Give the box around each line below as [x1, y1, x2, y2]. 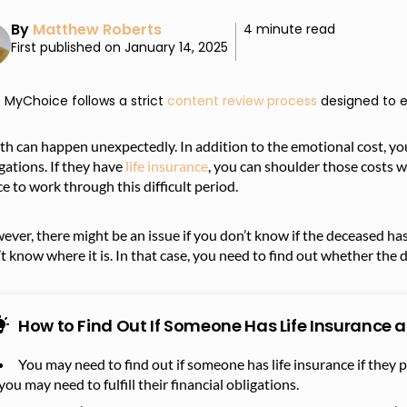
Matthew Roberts [33, 19, 162, 40]
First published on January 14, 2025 [11, 38, 228, 56]
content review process [167, 91, 317, 110]
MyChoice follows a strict [5, 91, 167, 110]
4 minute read [243, 20, 335, 38]
